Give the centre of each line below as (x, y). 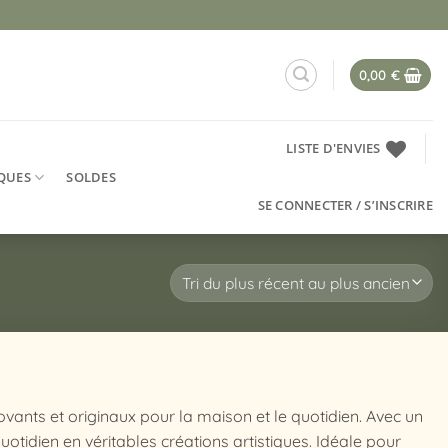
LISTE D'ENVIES (333, 148)
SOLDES (91, 176)
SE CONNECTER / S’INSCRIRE (345, 205)
